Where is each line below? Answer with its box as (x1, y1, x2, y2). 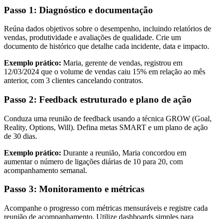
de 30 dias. (4, 131, 37, 140)
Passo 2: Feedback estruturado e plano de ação (4, 94, 192, 105)
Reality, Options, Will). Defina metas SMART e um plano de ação (4, 123, 208, 131)
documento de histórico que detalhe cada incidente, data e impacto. (4, 42, 209, 51)
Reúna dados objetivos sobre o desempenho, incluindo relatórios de (4, 24, 211, 33)
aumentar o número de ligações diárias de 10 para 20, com (4, 157, 183, 166)
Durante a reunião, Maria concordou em (61, 148, 186, 157)
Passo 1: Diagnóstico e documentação (4, 4, 153, 15)
